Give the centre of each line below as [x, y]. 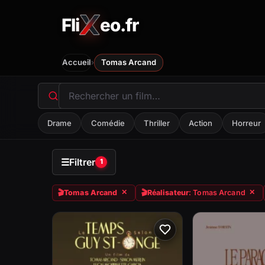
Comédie [108, 123]
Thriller [156, 123]
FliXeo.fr [86, 30]
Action [201, 123]
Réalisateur [168, 192]
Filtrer [82, 162]
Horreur [246, 123]
